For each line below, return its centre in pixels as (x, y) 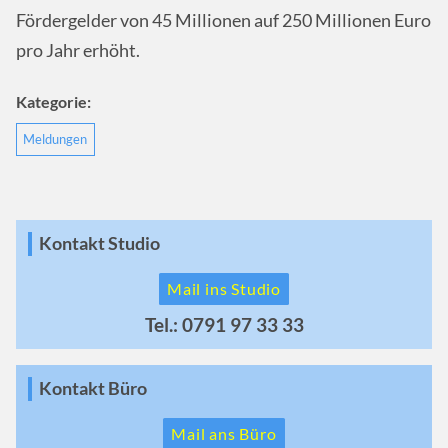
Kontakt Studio (99, 243)
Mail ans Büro (224, 434)
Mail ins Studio (224, 288)
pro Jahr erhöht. (78, 51)
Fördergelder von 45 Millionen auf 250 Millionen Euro (223, 21)
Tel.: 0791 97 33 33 (224, 325)
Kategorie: (53, 102)
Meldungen (55, 139)
